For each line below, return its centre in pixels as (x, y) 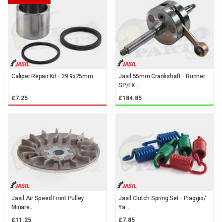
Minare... (23, 207)
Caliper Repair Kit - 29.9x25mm (52, 76)
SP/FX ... (130, 85)
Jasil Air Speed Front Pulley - (50, 198)
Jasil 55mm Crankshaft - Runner (162, 76)
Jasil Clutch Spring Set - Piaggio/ (162, 198)
